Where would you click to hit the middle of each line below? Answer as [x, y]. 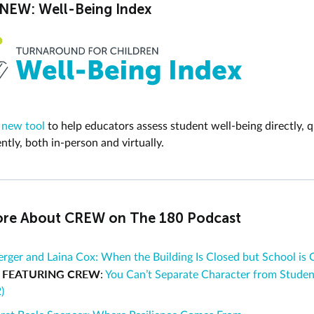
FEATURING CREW [51, 274]
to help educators [91, 127]
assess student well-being [199, 127]
